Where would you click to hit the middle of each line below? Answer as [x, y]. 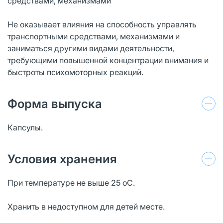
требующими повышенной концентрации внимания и [108, 60]
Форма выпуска [55, 104]
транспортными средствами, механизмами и [94, 36]
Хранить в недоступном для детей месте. [86, 206]
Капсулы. [25, 127]
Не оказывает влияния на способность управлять [102, 24]
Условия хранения [62, 159]
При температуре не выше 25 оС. [71, 182]
